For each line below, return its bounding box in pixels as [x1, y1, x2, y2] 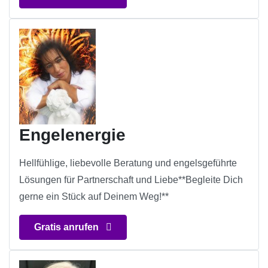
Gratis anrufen [34, 222, 101, 233]
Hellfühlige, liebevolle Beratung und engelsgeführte [19, 158, 237, 169]
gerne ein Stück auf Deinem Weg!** [19, 191, 169, 202]
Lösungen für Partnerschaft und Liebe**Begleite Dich [19, 175, 243, 185]
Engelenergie [19, 126, 126, 145]
